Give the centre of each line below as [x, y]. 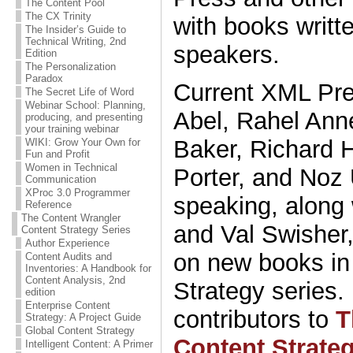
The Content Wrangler [71, 218]
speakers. [226, 54]
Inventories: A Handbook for [88, 268]
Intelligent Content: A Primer [89, 344]
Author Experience [67, 243]
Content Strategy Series [76, 230]
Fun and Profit [57, 154]
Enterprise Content [67, 305]
